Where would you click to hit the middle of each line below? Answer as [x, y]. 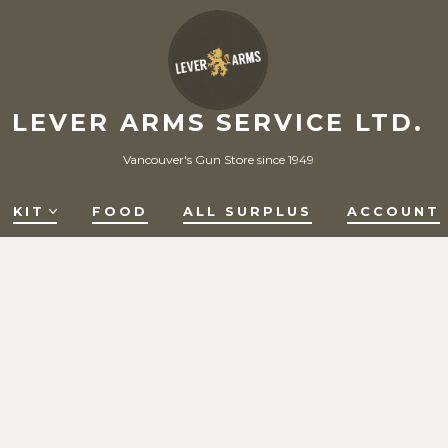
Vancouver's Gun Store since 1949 [218, 160]
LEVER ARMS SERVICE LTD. [218, 123]
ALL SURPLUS [248, 212]
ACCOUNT [393, 212]
